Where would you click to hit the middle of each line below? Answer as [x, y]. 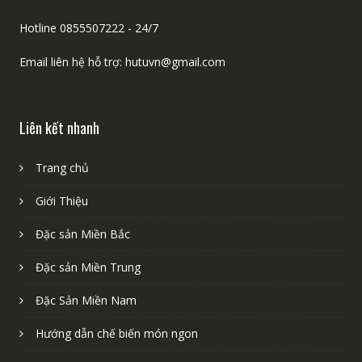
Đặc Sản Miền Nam [86, 300]
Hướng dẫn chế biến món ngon [116, 333]
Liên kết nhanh [59, 127]
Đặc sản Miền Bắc [82, 234]
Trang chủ [62, 167]
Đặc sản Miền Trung [88, 267]
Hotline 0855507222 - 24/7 [88, 27]
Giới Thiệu [61, 200]
